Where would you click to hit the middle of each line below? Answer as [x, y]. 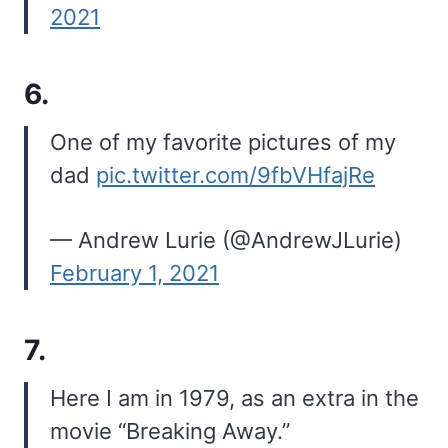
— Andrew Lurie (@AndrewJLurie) [226, 240]
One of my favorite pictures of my [223, 142]
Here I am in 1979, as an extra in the [234, 398]
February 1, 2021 [134, 273]
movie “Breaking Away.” [170, 431]
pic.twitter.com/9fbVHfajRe [235, 175]
